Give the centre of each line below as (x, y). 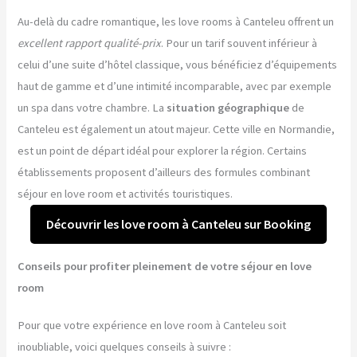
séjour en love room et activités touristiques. (126, 194)
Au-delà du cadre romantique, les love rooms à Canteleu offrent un (176, 22)
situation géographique (228, 108)
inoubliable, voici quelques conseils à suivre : (125, 346)
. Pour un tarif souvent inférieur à (239, 43)
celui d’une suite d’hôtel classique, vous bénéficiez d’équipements (178, 65)
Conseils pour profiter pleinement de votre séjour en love (165, 266)
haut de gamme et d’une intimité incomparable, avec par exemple (175, 86)
